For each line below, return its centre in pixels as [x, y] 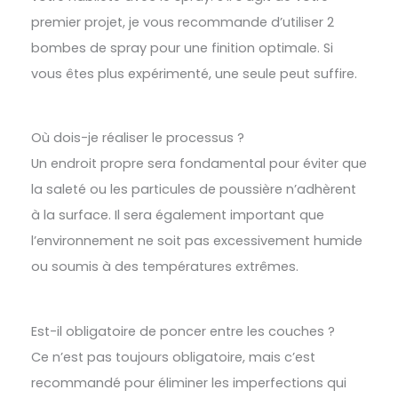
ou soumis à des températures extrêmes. [165, 267]
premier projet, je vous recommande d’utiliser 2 [183, 22]
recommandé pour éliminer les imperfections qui [189, 382]
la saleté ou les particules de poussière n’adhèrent [194, 190]
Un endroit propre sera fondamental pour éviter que [199, 164]
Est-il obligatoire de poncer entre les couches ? [183, 331]
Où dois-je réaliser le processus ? [138, 138]
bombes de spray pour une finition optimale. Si [182, 48]
